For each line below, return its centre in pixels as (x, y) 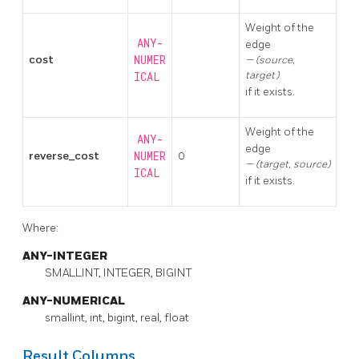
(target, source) (293, 164)
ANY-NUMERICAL (74, 301)
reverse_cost (64, 155)
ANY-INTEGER (65, 256)
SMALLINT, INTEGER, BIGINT (118, 273)
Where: (40, 228)
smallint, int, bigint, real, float (117, 318)
